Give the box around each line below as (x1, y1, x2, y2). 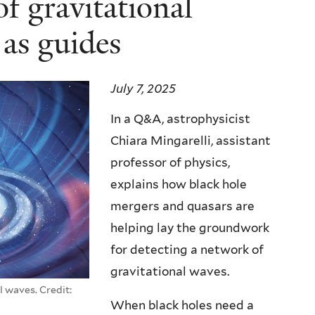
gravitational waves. (110, 264, 229, 279)
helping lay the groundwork (110, 221, 269, 236)
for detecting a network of (110, 243, 264, 257)
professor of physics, (110, 155, 230, 170)
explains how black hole (110, 177, 247, 192)
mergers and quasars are (110, 199, 255, 214)
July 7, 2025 (110, 81, 176, 96)
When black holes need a (110, 298, 254, 313)
